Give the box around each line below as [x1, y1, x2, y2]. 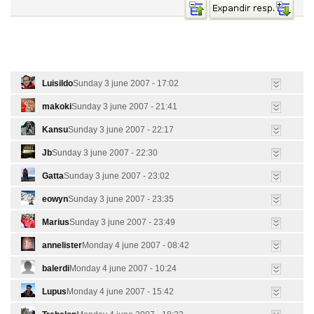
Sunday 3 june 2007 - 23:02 [64, 171, 170, 182]
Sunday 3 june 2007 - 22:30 [52, 148, 158, 158]
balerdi [42, 264, 69, 274]
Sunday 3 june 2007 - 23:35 [68, 194, 174, 205]
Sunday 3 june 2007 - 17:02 [73, 78, 179, 89]
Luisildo [42, 78, 73, 89]
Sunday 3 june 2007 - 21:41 [71, 102, 177, 112]
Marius [42, 217, 69, 228]
